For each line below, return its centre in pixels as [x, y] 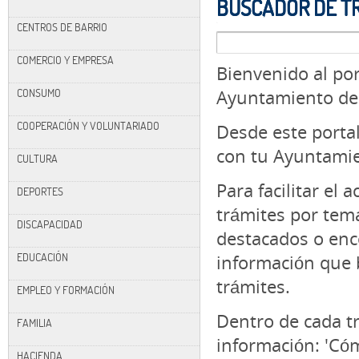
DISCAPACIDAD [50, 224]
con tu [245, 156]
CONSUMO [39, 93]
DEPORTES [40, 191]
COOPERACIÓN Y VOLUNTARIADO [88, 125]
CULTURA [37, 158]
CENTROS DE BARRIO [62, 27]
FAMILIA [34, 323]
